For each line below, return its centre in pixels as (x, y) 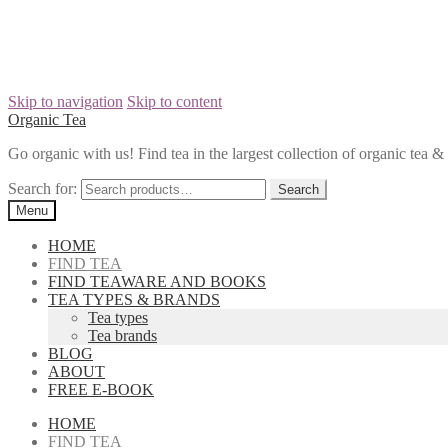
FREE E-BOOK (101, 389)
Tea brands (122, 335)
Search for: (42, 188)
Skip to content (174, 101)
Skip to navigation (65, 101)
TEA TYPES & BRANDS (134, 299)
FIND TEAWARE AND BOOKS (157, 281)
